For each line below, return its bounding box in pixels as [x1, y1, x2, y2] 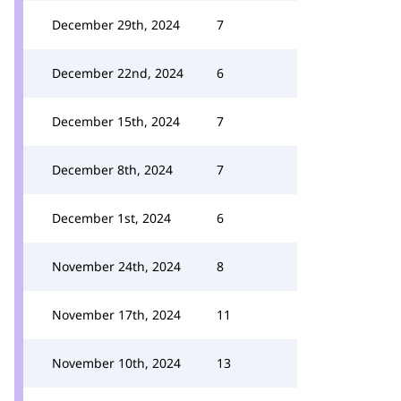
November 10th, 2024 [52, 354, 181, 371]
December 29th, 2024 [52, 16, 180, 33]
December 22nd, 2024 [52, 64, 183, 81]
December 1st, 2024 [52, 209, 171, 226]
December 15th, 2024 [52, 113, 180, 130]
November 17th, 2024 [52, 306, 181, 323]
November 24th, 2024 [52, 258, 181, 275]
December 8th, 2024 [52, 161, 173, 178]
